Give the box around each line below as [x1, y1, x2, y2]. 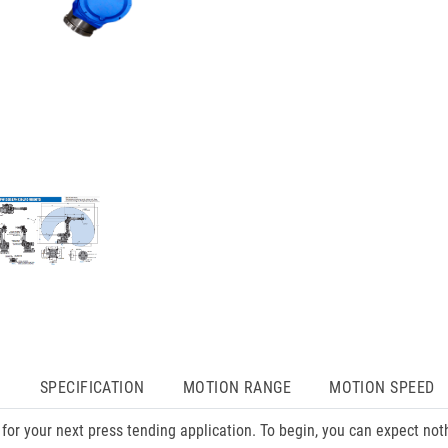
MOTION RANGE [182, 378, 292, 397]
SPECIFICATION [39, 378, 145, 397]
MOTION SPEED [329, 378, 435, 397]
